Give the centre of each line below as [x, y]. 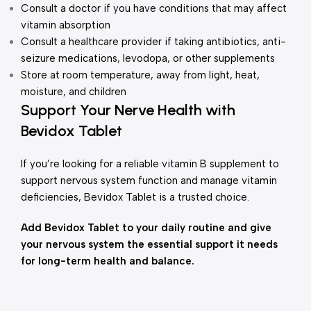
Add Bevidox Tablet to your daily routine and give [146, 228]
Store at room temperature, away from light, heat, [140, 75]
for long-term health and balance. [108, 261]
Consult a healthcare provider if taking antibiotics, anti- [153, 42]
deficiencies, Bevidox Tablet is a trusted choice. [135, 197]
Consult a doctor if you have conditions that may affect [154, 8]
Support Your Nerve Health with [128, 110]
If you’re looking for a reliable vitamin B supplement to [150, 164]
